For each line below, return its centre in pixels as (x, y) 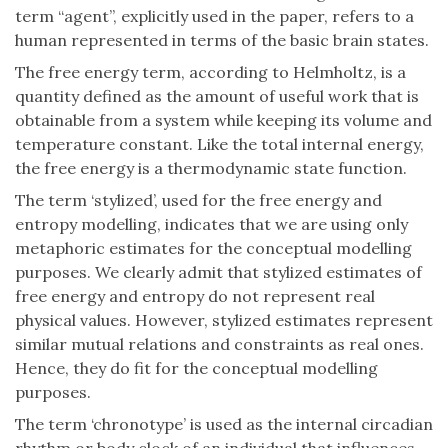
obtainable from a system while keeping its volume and (223, 120)
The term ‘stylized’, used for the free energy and (198, 200)
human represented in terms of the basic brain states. (222, 40)
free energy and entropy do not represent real (195, 296)
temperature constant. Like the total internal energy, (219, 144)
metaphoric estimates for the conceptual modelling (213, 248)
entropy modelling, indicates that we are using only (211, 224)
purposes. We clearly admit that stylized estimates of (218, 272)
